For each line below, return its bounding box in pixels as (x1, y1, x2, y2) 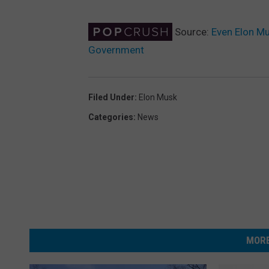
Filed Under (88, 92, 134, 102)
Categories (88, 112, 133, 122)
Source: (172, 25, 211, 38)
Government (88, 43, 144, 56)
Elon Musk (139, 92, 177, 102)
